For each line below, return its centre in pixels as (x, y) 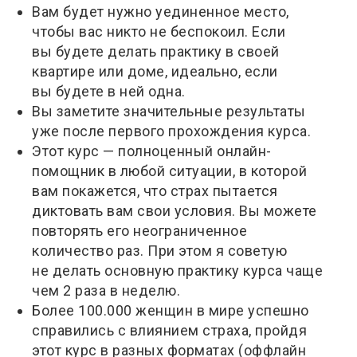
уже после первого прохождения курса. (171, 131)
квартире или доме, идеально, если (155, 71)
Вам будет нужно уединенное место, (161, 11)
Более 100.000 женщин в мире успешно (171, 310)
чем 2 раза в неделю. (106, 290)
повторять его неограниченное (139, 230)
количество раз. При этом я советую (159, 250)
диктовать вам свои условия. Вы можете (175, 210)
